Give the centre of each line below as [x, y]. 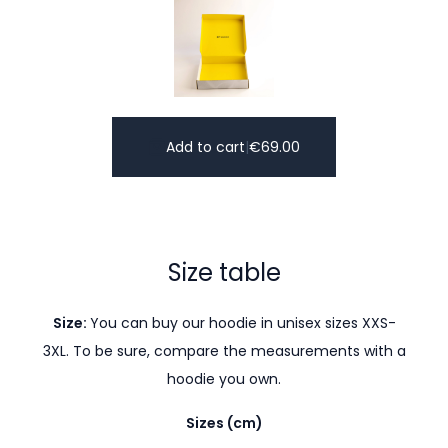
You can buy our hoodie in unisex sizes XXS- [242, 323]
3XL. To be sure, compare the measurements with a [224, 351]
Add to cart [205, 147]
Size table [224, 272]
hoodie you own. [224, 379]
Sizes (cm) [224, 423]
